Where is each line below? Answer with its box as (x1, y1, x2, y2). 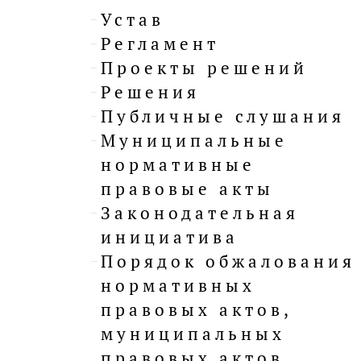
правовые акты (101, 177, 274, 201)
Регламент (101, 32, 219, 56)
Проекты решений (101, 56, 308, 80)
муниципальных (101, 322, 285, 346)
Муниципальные (101, 129, 288, 152)
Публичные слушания (101, 105, 345, 128)
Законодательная (101, 201, 299, 225)
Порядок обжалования (101, 250, 355, 273)
